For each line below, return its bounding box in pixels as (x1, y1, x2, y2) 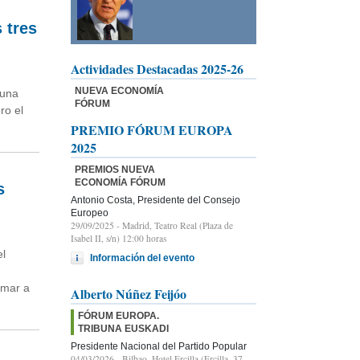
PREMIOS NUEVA (75, 163, 155, 175)
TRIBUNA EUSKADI (78, 322, 169, 334)
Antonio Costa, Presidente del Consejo (71, 194, 240, 206)
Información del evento (90, 252, 194, 263)
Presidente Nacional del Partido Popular (71, 340, 247, 352)
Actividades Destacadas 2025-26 (71, 59, 243, 78)
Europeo (71, 207, 108, 219)
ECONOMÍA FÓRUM (75, 176, 166, 188)
